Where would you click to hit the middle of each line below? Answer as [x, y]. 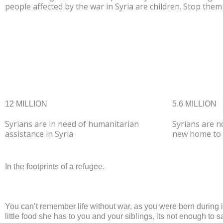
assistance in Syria [39, 134]
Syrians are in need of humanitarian [72, 124]
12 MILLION [26, 104]
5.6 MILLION [194, 104]
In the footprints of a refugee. [55, 166]
